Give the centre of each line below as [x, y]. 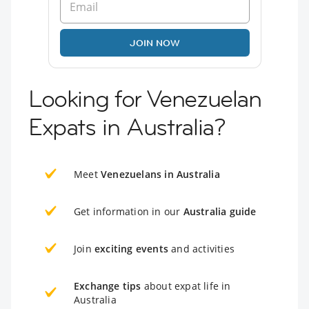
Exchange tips [108, 286]
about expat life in [186, 286]
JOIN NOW [154, 43]
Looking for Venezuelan [145, 99]
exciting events [131, 249]
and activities [201, 249]
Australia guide [220, 212]
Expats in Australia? [127, 127]
